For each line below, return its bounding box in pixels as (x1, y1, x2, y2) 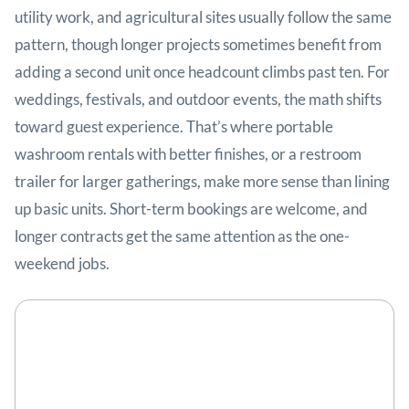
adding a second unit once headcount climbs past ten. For (15, 62, 390, 82)
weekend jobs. (15, 254, 110, 274)
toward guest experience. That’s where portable (15, 117, 333, 137)
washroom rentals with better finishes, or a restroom (15, 144, 362, 164)
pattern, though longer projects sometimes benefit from (15, 35, 382, 55)
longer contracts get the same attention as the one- (15, 226, 350, 246)
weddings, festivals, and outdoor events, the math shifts (15, 89, 382, 110)
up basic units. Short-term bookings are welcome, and (15, 199, 368, 219)
